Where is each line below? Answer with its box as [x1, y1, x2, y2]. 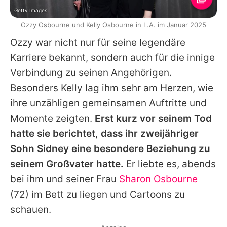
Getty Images [14, 7, 47, 14]
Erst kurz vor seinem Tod [95, 112, 212, 125]
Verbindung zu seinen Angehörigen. [10, 67, 172, 79]
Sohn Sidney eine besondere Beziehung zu [10, 143, 210, 155]
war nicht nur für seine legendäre [33, 36, 185, 49]
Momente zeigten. [10, 112, 95, 125]
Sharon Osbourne [119, 173, 198, 185]
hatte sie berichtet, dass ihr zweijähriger [10, 128, 199, 140]
